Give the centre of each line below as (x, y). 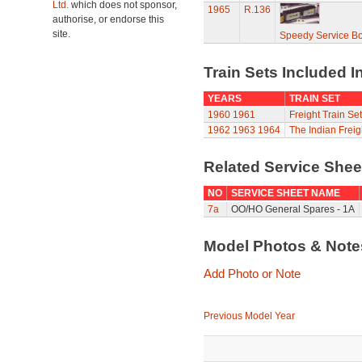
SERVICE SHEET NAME (285, 193)
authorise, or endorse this (108, 19)
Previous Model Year (249, 316)
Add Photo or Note (252, 274)
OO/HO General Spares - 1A (293, 209)
